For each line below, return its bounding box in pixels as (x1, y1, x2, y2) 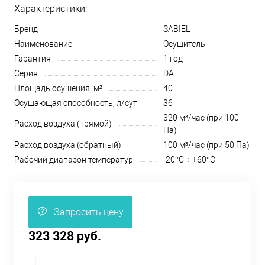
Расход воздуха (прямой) (14, 119, 112, 128)
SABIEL (163, 24, 190, 34)
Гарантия (14, 54, 51, 63)
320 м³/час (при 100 (163, 113, 239, 122)
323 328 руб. (28, 227, 101, 244)
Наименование (14, 39, 72, 49)
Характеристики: (14, 3, 87, 14)
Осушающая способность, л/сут (14, 98, 137, 108)
